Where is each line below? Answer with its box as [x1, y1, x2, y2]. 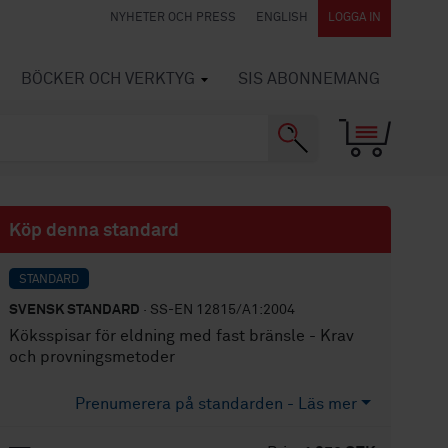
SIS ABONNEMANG [238, 71, 380, 87]
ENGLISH [256, 12, 308, 24]
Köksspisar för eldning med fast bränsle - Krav [9, 328, 355, 344]
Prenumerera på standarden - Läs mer [75, 396, 358, 412]
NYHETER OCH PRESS [110, 12, 236, 24]
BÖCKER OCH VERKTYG [21, 71, 195, 87]
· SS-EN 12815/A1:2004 [140, 303, 296, 317]
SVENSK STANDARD [9, 303, 141, 317]
